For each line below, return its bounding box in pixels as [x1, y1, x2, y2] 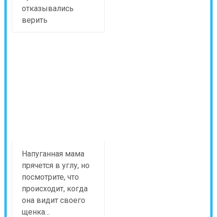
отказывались [21, 3, 74, 13]
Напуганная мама [21, 149, 84, 158]
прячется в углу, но [21, 160, 90, 170]
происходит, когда [21, 184, 88, 193]
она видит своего [21, 195, 85, 205]
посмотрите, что [21, 172, 79, 182]
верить [21, 15, 47, 25]
